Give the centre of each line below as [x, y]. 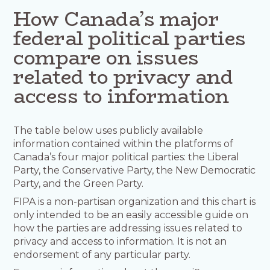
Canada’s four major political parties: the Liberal [127, 157]
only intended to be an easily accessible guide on [131, 215]
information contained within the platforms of [124, 143]
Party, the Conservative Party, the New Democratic [135, 170]
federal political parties [130, 38]
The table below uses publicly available [108, 130]
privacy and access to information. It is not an [120, 241]
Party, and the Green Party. [79, 183]
